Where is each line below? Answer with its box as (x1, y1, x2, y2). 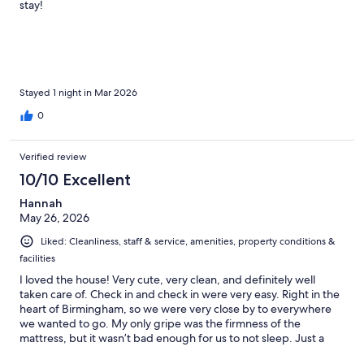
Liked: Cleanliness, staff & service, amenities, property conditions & (41, 235, 336, 249)
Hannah (19, 196, 63, 211)
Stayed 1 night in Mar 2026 (19, 86, 137, 100)
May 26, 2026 (19, 210, 89, 226)
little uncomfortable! (19, 345, 123, 361)
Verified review (19, 150, 87, 164)
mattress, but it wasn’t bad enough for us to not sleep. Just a (19, 331, 324, 346)
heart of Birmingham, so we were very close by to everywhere (19, 301, 331, 317)
